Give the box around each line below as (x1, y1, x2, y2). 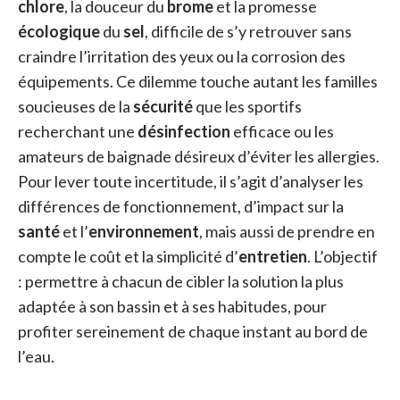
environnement (88, 221, 199, 241)
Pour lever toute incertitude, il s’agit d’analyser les (18, 171, 363, 191)
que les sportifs (193, 96, 302, 116)
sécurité (133, 96, 193, 116)
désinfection (137, 121, 230, 141)
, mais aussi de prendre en (199, 221, 375, 241)
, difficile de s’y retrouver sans (145, 21, 352, 41)
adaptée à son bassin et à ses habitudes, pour (18, 296, 327, 316)
